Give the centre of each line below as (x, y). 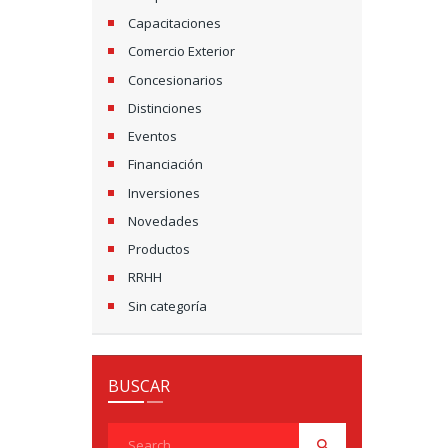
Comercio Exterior (182, 51)
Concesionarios (176, 79)
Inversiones (164, 192)
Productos (159, 249)
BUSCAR (138, 385)
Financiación (166, 164)
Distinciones (165, 107)
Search (129, 434)
